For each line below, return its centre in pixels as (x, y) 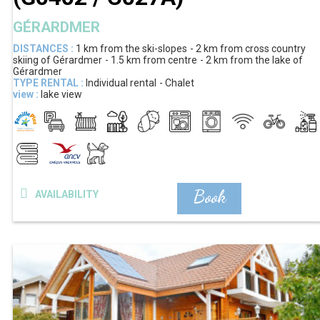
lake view (61, 94)
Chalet (180, 82)
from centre (170, 60)
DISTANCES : (43, 48)
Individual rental (121, 82)
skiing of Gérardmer (57, 60)
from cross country (263, 48)
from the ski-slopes (144, 48)
